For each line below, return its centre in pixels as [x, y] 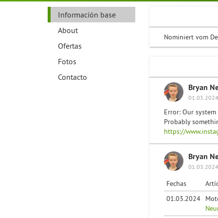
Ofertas [70, 46]
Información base [87, 15]
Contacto [73, 77]
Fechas [176, 183]
